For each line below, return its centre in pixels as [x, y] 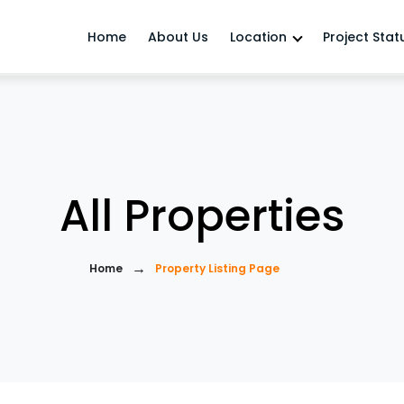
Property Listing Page [218, 268]
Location [258, 37]
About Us [178, 37]
